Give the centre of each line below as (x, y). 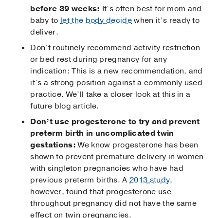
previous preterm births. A (80, 180)
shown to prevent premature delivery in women (117, 156)
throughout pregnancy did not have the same (113, 203)
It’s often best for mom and (151, 9)
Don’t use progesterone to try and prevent (115, 121)
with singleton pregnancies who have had (107, 168)
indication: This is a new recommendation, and (117, 71)
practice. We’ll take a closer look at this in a (110, 94)
